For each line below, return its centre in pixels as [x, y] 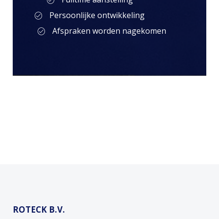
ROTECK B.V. [39, 210]
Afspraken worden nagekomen [109, 31]
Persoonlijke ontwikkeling [97, 15]
